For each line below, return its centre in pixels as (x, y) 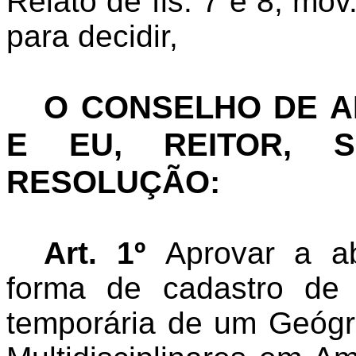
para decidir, (92, 36)
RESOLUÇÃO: (113, 182)
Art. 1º (95, 253)
